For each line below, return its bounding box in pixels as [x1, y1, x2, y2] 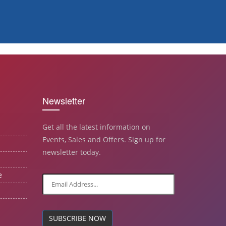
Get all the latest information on [42, 122, 150, 132]
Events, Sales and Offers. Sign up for [42, 135, 165, 145]
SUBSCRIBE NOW [48, 213, 106, 223]
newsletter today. [42, 147, 101, 157]
